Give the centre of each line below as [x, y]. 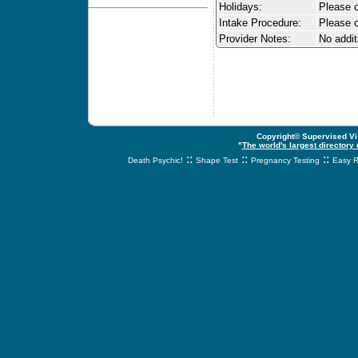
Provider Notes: [255, 39]
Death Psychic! [155, 160]
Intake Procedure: [260, 23]
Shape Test [217, 160]
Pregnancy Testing [285, 160]
